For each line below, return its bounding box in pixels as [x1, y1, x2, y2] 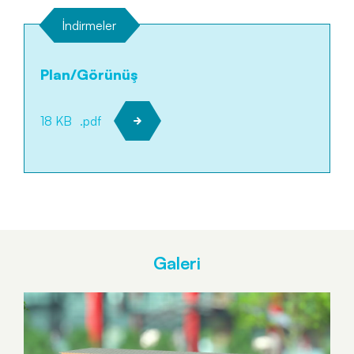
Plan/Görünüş [40, 66, 137, 83]
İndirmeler [62, 17, 117, 33]
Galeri [153, 252, 201, 273]
